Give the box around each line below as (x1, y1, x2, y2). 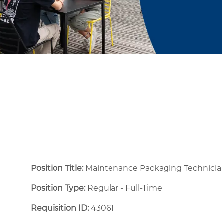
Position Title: (31, 163, 85, 173)
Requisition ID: (31, 203, 89, 213)
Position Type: (31, 183, 85, 193)
